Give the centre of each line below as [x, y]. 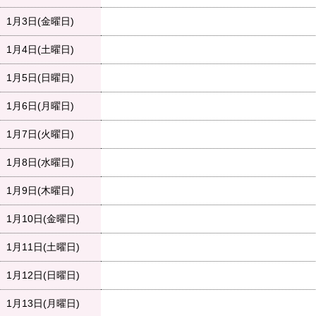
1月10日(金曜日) [43, 219]
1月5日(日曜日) [40, 78]
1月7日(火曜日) [40, 134]
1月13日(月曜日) [43, 304]
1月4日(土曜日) [40, 50]
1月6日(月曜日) [40, 106]
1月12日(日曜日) [43, 275]
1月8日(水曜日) [40, 163]
